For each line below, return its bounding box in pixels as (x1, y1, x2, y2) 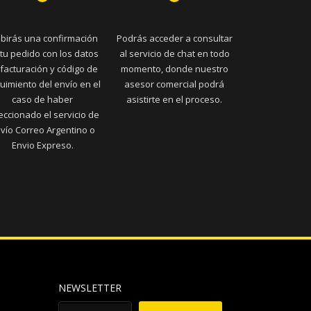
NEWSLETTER (58, 280, 121, 294)
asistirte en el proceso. (126, 92, 222, 106)
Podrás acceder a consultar (116, 31, 233, 44)
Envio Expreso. (11, 138, 74, 151)
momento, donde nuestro (120, 62, 228, 75)
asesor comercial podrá (124, 77, 224, 90)
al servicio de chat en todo (119, 47, 230, 60)
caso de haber (12, 92, 73, 106)
